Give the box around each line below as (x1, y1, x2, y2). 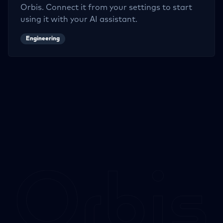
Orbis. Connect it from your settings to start (20, 3, 192, 11)
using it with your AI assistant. (20, 15, 137, 23)
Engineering (26, 36, 60, 42)
